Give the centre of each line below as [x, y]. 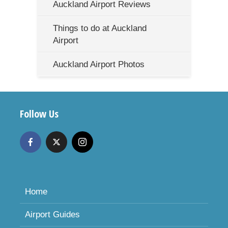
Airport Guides [52, 215]
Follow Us [39, 114]
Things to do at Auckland [100, 28]
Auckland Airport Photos [99, 65]
